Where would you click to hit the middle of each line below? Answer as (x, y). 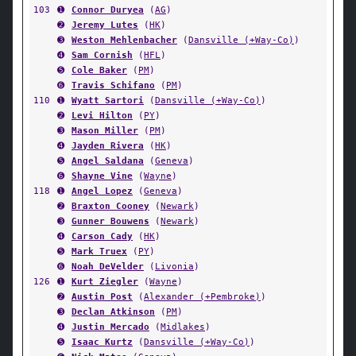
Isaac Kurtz (102, 342)
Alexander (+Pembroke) (202, 296)
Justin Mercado (110, 327)
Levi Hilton (102, 115)
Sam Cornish (102, 55)
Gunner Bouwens (110, 221)
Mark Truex (99, 251)
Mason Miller (105, 130)
